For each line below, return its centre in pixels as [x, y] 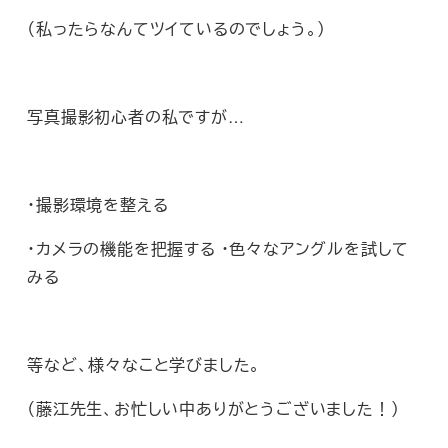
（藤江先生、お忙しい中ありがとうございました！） [213, 409]
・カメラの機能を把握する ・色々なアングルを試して [218, 249]
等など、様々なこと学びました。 [144, 365]
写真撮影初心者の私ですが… [136, 117]
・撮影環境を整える [98, 205]
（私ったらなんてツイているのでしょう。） [177, 29]
